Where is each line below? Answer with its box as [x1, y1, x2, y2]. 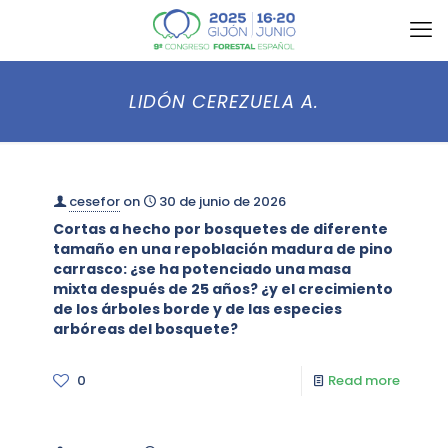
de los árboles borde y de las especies [53, 299, 342, 319]
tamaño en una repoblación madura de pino [53, 239, 393, 259]
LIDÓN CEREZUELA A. [129, 89, 319, 114]
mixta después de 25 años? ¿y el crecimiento [53, 279, 393, 299]
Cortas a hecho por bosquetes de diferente [53, 219, 388, 239]
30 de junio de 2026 [159, 192, 286, 211]
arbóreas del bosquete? [53, 319, 238, 339]
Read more [328, 371, 400, 390]
